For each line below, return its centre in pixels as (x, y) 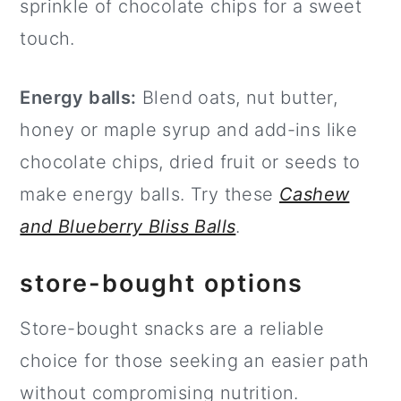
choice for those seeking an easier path (194, 361)
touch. (51, 39)
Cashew (315, 195)
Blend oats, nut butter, (237, 98)
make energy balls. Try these (149, 195)
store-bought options (162, 284)
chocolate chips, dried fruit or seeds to (190, 162)
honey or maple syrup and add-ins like (189, 130)
